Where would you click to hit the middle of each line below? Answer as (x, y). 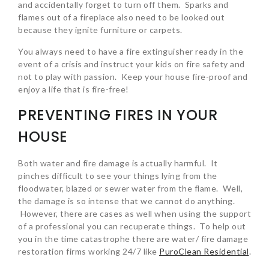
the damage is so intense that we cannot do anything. (126, 201)
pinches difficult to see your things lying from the (118, 176)
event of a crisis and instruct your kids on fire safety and (131, 64)
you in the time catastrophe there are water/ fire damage (133, 239)
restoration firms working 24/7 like (89, 252)
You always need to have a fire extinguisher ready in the (131, 52)
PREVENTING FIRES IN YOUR (118, 115)
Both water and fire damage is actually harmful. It (118, 163)
